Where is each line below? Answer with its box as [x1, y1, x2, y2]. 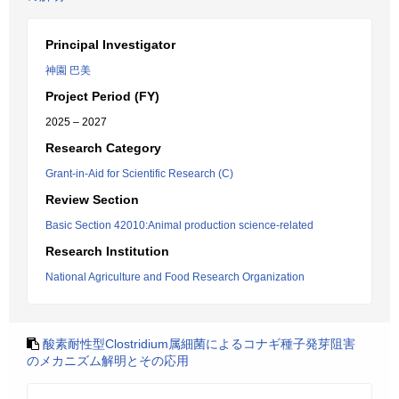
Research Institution [45, 244, 169, 258]
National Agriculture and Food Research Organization [45, 271, 305, 283]
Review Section [45, 192, 139, 207]
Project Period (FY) [45, 89, 159, 103]
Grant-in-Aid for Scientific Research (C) [45, 167, 233, 180]
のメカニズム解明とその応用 [27, 354, 189, 368]
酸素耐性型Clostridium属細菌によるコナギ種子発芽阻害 [43, 337, 355, 351]
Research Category [45, 141, 161, 155]
